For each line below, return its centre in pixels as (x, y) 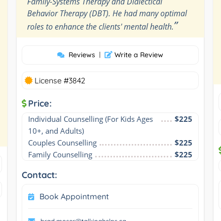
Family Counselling (60, 154)
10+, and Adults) (56, 130)
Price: (40, 103)
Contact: (39, 175)
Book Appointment (74, 196)
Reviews (82, 55)
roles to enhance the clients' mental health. (100, 26)
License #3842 (59, 80)
